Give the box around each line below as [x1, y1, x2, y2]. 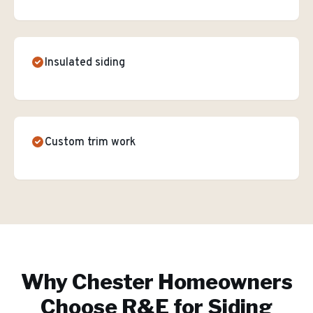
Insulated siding [45, 56, 125, 70]
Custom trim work [45, 136, 136, 150]
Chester [71, 269, 154, 294]
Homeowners [153, 269, 293, 294]
